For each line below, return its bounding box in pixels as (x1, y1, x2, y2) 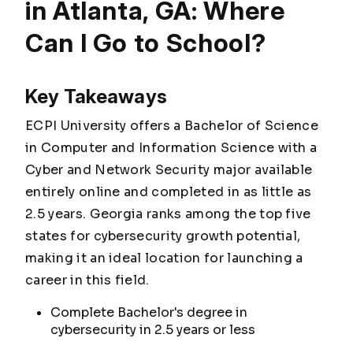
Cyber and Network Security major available (25, 162, 313, 178)
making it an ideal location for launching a (25, 250, 303, 266)
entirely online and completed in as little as (25, 184, 312, 200)
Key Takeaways (25, 85, 168, 108)
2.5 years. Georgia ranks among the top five (25, 206, 311, 222)
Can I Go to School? (25, 28, 266, 58)
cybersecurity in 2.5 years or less (50, 321, 255, 338)
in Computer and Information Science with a (25, 139, 318, 156)
